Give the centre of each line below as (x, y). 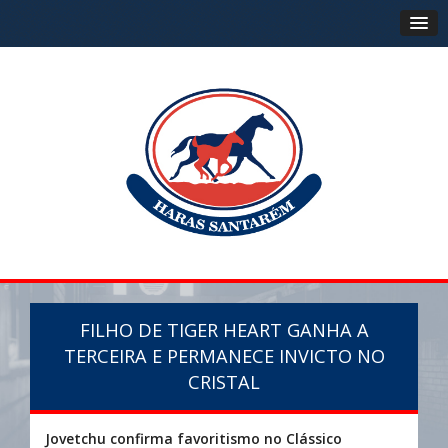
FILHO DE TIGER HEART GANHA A (224, 330)
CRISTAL (224, 382)
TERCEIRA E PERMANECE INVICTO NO (224, 356)
